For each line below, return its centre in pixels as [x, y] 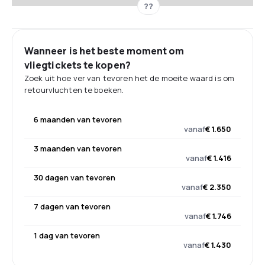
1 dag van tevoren [67, 235]
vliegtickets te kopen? [77, 65]
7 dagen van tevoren [72, 206]
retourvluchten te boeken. [74, 90]
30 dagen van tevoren [75, 177]
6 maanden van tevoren [78, 119]
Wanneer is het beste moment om [104, 51]
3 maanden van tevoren [78, 148]
